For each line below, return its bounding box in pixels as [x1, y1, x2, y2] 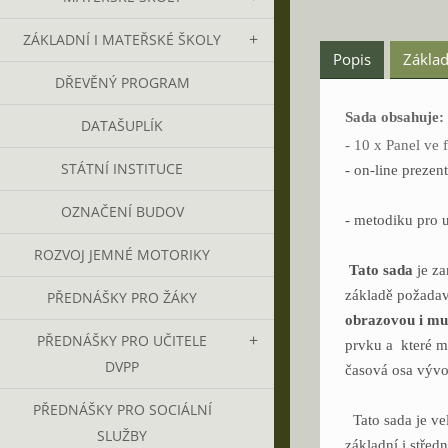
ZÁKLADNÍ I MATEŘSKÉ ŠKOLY [23, 30, 221, 49]
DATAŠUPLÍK [81, 116, 163, 135]
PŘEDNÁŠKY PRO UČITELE [37, 331, 207, 350]
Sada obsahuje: [345, 108, 444, 125]
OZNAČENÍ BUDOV [60, 202, 184, 221]
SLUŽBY [97, 426, 147, 445]
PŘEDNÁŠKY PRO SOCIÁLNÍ [32, 400, 212, 419]
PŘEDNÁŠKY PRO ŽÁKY [47, 288, 197, 307]
